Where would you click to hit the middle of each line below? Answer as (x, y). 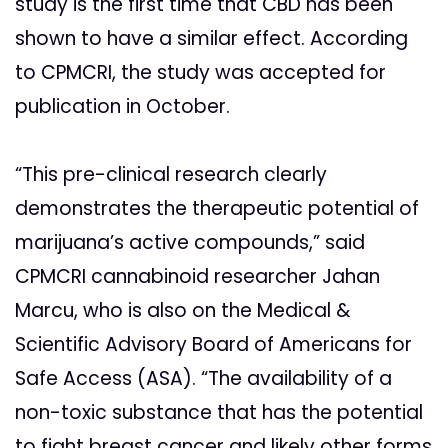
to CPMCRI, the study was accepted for (200, 73)
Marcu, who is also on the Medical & (182, 311)
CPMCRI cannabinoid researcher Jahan (197, 277)
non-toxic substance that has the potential (219, 413)
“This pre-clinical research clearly (171, 175)
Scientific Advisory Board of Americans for (213, 345)
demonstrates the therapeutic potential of (217, 209)
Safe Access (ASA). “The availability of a (203, 379)
